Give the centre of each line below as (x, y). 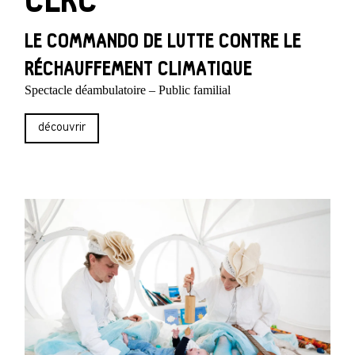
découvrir (62, 128)
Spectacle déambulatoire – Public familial (128, 90)
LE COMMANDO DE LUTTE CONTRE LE (163, 41)
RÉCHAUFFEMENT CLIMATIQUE (139, 69)
